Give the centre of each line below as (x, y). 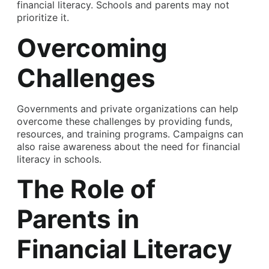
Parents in (78, 219)
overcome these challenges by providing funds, (125, 121)
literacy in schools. (59, 159)
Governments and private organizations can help (128, 108)
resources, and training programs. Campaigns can (130, 134)
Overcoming (92, 47)
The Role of (86, 189)
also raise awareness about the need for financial (128, 146)
